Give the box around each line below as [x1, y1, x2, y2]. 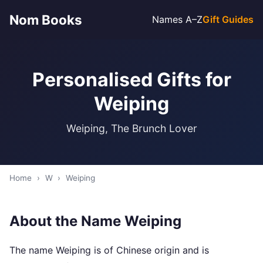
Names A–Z [152, 14, 203, 25]
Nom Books [9, 12, 82, 28]
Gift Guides [203, 14, 254, 25]
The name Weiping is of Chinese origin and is [9, 244, 209, 256]
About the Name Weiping [9, 213, 181, 230]
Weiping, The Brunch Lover [66, 122, 197, 134]
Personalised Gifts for [32, 68, 231, 91]
